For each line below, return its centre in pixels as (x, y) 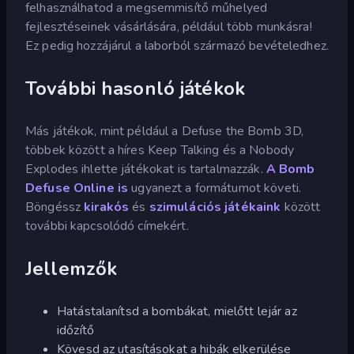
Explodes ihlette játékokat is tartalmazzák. (146, 169)
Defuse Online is (77, 188)
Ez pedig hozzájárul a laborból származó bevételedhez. (177, 46)
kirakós (107, 207)
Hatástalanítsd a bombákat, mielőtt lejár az (177, 312)
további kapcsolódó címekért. (107, 226)
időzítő (75, 331)
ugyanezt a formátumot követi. (215, 188)
